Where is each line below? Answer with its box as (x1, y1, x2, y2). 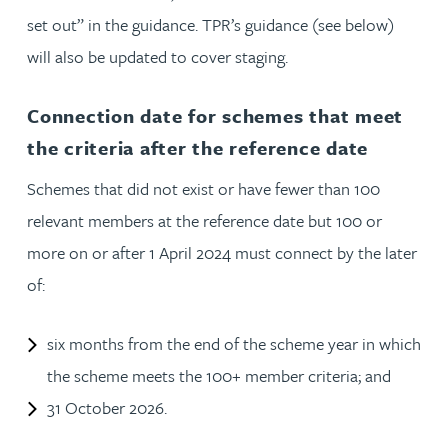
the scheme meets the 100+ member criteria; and (47, 362, 391, 388)
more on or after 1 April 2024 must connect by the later (27, 239, 417, 265)
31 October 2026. (47, 394, 167, 420)
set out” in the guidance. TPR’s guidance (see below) (27, 11, 394, 37)
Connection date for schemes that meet (27, 101, 404, 129)
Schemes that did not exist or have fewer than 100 (27, 175, 380, 201)
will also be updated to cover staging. (27, 43, 288, 69)
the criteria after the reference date (27, 133, 369, 161)
